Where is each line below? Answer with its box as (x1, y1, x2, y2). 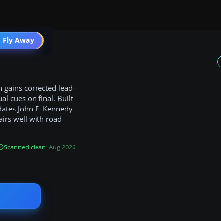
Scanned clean (3, 142, 46, 151)
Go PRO (15, 36, 38, 45)
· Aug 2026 (45, 142, 75, 151)
